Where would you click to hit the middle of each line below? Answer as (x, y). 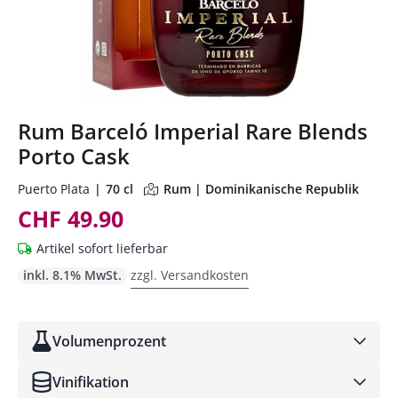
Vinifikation (91, 382)
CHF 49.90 (71, 218)
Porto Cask (74, 155)
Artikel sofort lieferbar (102, 248)
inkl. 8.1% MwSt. (72, 275)
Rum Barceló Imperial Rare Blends (193, 131)
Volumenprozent (109, 341)
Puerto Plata (54, 188)
